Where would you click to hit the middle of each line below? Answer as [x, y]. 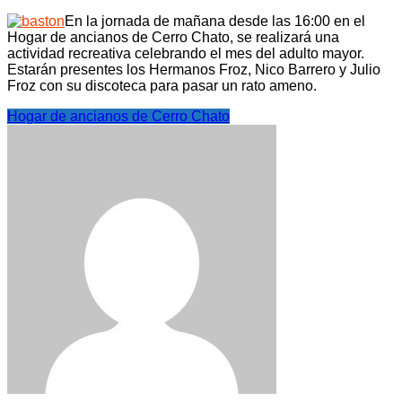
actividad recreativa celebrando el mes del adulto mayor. [186, 54]
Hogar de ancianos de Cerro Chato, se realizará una [173, 38]
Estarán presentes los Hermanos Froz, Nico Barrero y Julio [194, 70]
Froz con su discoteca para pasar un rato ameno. [162, 86]
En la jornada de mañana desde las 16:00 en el [215, 22]
